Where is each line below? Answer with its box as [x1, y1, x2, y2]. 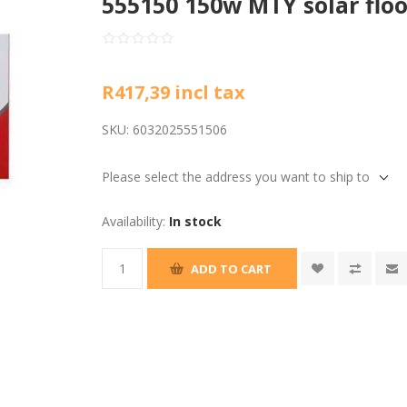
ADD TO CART [191, 260, 273, 277]
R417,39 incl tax [102, 80, 246, 104]
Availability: [102, 213, 166, 230]
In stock [169, 213, 223, 230]
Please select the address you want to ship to [102, 168, 371, 185]
